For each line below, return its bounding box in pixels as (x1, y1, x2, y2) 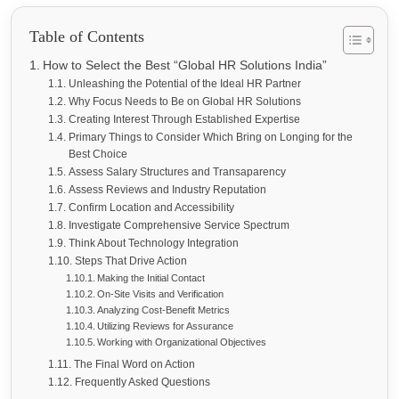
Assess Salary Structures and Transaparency (68, 166, 286, 179)
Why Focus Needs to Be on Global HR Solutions (68, 95, 301, 109)
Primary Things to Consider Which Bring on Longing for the (68, 131, 353, 144)
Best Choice (68, 148, 127, 161)
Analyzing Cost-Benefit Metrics (96, 305, 230, 316)
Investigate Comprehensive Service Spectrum (68, 219, 289, 232)
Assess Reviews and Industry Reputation (68, 183, 266, 197)
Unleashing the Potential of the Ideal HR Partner (68, 77, 301, 91)
